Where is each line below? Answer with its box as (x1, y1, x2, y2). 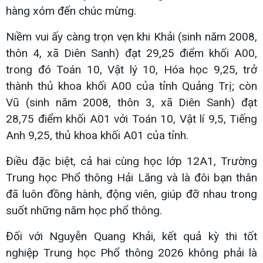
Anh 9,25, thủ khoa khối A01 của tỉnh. (6, 128, 188, 142)
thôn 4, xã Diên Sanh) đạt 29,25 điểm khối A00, (6, 46, 257, 60)
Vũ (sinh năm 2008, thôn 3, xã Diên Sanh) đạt (6, 95, 257, 109)
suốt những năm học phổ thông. (6, 203, 162, 217)
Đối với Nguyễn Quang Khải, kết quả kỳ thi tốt (6, 229, 257, 243)
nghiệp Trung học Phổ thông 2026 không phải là (6, 245, 257, 259)
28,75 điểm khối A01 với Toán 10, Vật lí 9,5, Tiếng (6, 112, 257, 126)
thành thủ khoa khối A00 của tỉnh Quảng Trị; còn (6, 79, 257, 93)
